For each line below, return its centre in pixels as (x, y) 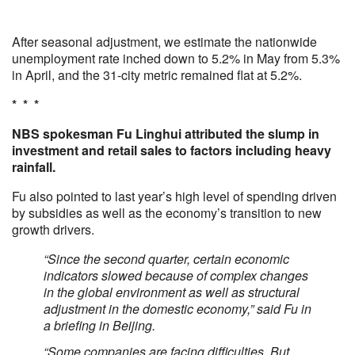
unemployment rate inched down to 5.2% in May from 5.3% (176, 58)
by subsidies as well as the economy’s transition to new (167, 213)
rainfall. (34, 167)
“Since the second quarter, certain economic (166, 259)
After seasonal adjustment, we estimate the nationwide (164, 42)
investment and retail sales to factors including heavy (172, 150)
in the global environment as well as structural (172, 292)
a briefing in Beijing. (99, 325)
